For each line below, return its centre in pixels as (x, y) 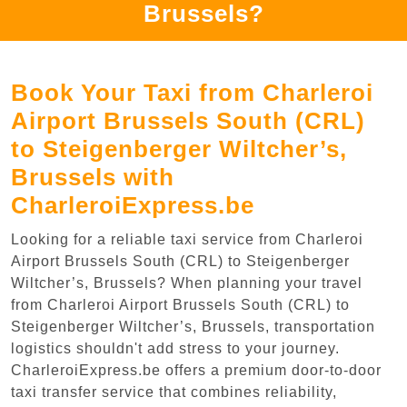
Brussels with (93, 177)
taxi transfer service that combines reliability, (174, 392)
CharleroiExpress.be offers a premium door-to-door (196, 370)
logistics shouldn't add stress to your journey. (175, 348)
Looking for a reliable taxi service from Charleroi (187, 239)
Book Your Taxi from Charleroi (192, 92)
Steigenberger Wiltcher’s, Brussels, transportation (193, 326)
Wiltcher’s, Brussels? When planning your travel (187, 283)
